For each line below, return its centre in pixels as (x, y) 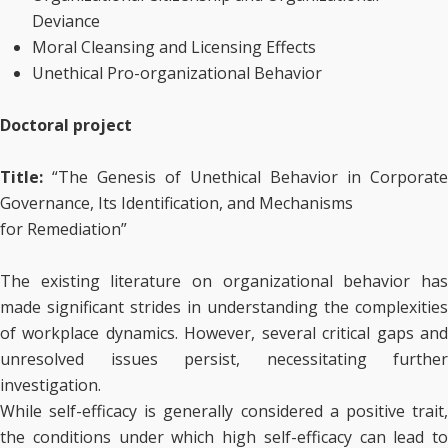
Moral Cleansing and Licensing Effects (174, 47)
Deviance (66, 21)
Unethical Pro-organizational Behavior (177, 73)
